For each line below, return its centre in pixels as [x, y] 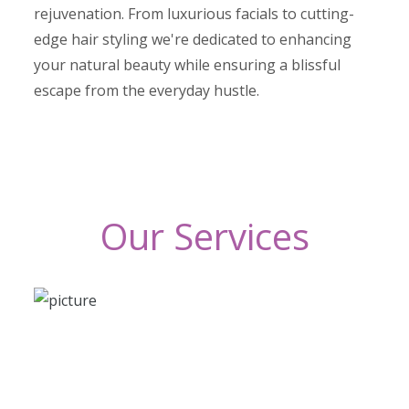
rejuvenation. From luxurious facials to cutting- [194, 13]
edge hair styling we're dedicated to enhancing [193, 39]
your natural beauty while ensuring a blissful [188, 64]
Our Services [204, 236]
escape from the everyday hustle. [147, 90]
